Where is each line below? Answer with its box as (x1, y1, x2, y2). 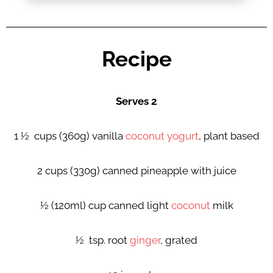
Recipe (101, 47, 172, 72)
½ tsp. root (76, 234, 130, 247)
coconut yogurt (125, 130, 199, 143)
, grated (160, 234, 197, 247)
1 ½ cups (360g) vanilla (13, 130, 126, 143)
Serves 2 (116, 95, 157, 108)
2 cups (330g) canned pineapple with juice (37, 165, 236, 177)
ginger (130, 234, 160, 247)
